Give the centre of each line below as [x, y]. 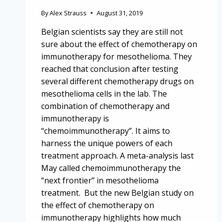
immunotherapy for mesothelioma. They [116, 56]
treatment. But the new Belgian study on [117, 193]
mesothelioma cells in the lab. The [104, 93]
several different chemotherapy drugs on [117, 81]
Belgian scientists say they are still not [112, 31]
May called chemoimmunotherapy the [111, 168]
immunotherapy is [75, 118]
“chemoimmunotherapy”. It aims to [106, 131]
